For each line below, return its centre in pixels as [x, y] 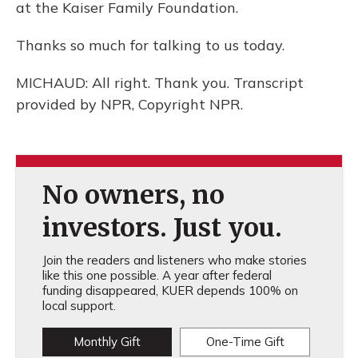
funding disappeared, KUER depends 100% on [170, 290]
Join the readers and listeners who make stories [174, 260]
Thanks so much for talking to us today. [150, 45]
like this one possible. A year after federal [157, 275]
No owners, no [133, 195]
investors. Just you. [162, 228]
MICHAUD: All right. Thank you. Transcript [160, 83]
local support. [79, 306]
